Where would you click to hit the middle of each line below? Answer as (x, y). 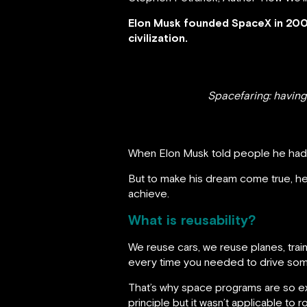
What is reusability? (192, 220)
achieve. (149, 193)
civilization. (158, 38)
